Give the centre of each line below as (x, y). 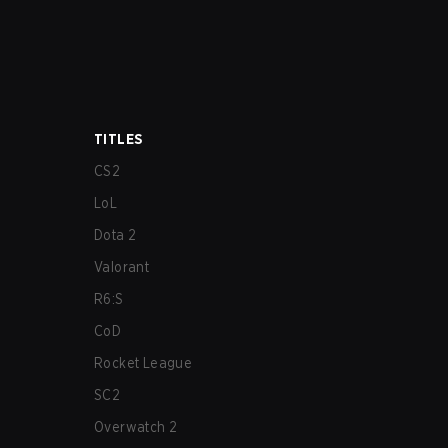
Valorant (122, 267)
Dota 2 (115, 235)
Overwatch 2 (136, 427)
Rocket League (143, 363)
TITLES (118, 139)
